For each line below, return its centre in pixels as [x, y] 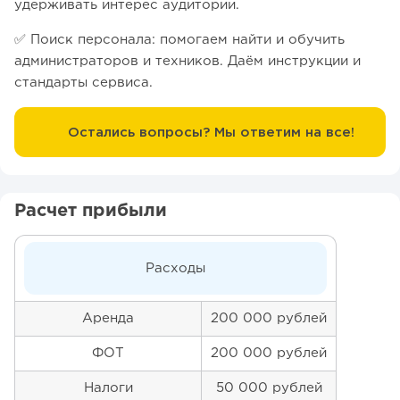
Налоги [108, 388]
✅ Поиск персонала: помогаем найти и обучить [179, 40]
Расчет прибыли [91, 211]
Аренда [108, 319]
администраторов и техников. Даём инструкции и [187, 62]
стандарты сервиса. [83, 83]
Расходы [175, 269]
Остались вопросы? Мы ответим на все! [211, 132]
